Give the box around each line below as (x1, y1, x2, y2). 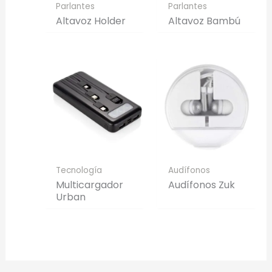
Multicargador (55, 178, 123, 192)
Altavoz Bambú (168, 14, 241, 29)
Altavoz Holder (55, 14, 126, 29)
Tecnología (55, 164, 102, 176)
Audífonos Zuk (168, 178, 236, 192)
